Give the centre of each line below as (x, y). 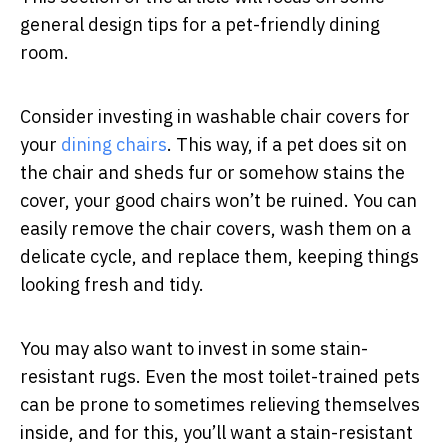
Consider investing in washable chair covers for (215, 116)
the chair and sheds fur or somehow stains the (212, 172)
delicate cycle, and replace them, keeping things (219, 256)
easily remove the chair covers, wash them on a (215, 228)
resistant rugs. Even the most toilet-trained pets (220, 376)
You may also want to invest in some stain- (194, 348)
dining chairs (114, 144)
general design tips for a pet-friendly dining (200, 24)
